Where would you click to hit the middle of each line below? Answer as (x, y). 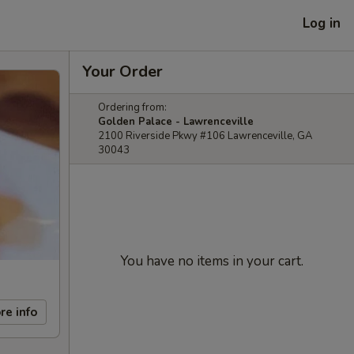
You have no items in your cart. (212, 261)
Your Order (122, 72)
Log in (322, 23)
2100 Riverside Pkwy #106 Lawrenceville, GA (205, 136)
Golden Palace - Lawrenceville (176, 122)
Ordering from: (132, 107)
